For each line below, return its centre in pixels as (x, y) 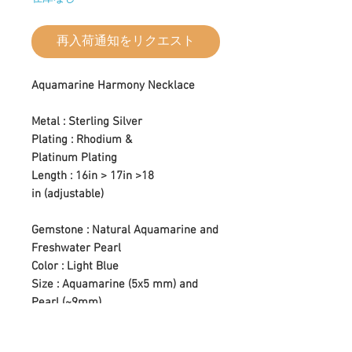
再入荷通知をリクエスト (126, 41)
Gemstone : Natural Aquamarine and (125, 230)
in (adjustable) (68, 194)
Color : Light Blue (75, 266)
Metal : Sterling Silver (87, 121)
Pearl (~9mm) (66, 302)
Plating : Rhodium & (82, 139)
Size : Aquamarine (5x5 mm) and (115, 284)
